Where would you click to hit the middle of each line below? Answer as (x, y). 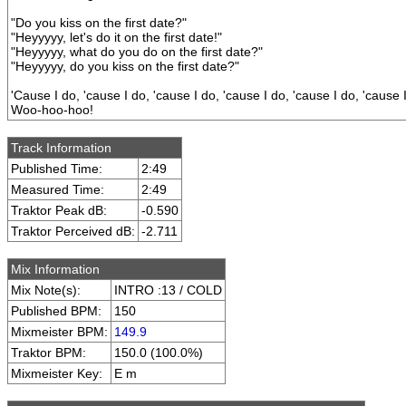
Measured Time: (58, 189)
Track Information (61, 148)
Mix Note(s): (46, 290)
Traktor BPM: (48, 353)
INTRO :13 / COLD (168, 290)
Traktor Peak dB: (59, 210)
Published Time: (57, 169)
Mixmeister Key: (57, 373)
